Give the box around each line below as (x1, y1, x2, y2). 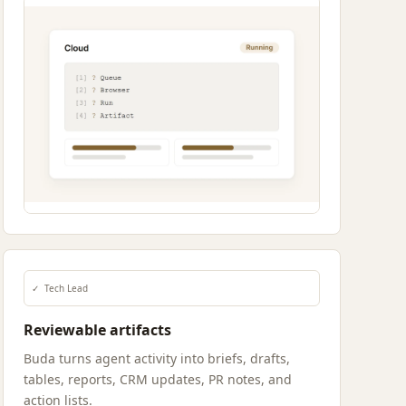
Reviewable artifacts (23, 320, 171, 340)
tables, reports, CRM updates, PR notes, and (23, 371, 292, 388)
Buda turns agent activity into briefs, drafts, (23, 350, 290, 367)
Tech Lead (43, 282, 88, 295)
